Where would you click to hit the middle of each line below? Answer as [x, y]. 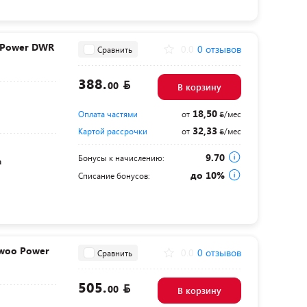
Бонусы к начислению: [121, 158]
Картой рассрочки [112, 131]
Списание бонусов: [114, 176]
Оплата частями [108, 114]
